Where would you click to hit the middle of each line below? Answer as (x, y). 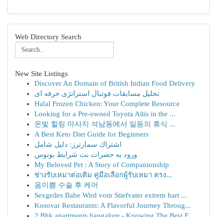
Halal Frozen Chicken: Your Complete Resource (107, 104)
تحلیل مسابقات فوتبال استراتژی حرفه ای (97, 93)
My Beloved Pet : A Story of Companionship (102, 165)
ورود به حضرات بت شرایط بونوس (86, 155)
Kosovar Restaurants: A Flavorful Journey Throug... (113, 205)
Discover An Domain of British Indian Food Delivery (115, 83)
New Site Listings (41, 73)
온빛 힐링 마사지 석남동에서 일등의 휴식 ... (105, 124)
